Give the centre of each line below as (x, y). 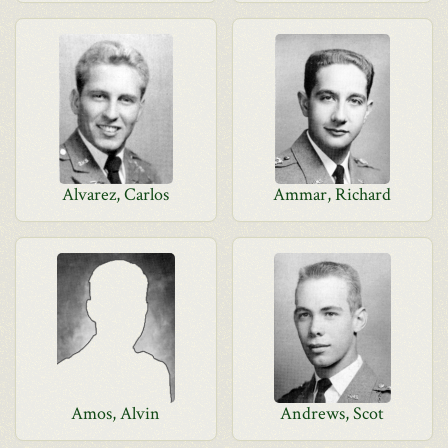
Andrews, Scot (332, 413)
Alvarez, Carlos (116, 194)
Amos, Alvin (116, 413)
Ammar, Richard (332, 194)
